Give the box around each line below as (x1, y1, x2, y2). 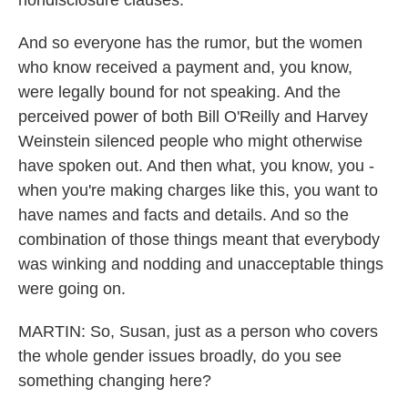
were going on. (18, 280, 126, 298)
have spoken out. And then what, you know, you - (18, 157, 374, 175)
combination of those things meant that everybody (18, 230, 380, 249)
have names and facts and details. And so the (18, 206, 349, 224)
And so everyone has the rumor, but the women (18, 34, 362, 52)
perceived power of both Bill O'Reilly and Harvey (18, 107, 368, 126)
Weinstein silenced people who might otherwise (18, 132, 362, 150)
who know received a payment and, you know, (18, 58, 352, 76)
